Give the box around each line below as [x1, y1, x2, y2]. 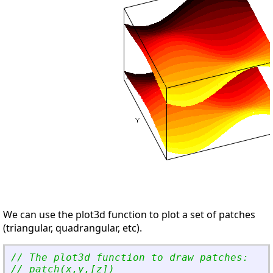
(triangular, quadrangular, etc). [3, 221, 142, 235]
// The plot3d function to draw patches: [11, 252, 249, 264]
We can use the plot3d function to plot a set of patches [3, 208, 255, 222]
